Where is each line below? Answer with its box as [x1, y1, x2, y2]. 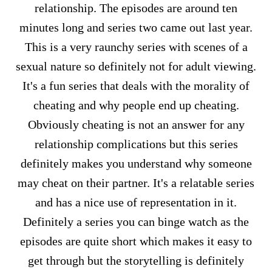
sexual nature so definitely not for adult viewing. [16, 59, 256, 73]
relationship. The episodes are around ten [35, 1, 237, 15]
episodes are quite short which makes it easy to [20, 234, 252, 248]
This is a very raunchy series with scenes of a [24, 40, 248, 53]
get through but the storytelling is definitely [28, 254, 244, 267]
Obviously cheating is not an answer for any [27, 118, 245, 131]
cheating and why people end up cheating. [33, 98, 239, 112]
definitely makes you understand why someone [20, 157, 252, 170]
